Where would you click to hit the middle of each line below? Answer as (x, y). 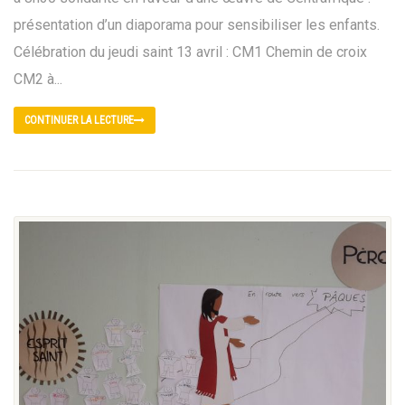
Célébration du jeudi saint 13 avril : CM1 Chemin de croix (190, 52)
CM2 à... (38, 80)
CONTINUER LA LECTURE (79, 121)
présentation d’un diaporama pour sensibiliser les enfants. (197, 25)
